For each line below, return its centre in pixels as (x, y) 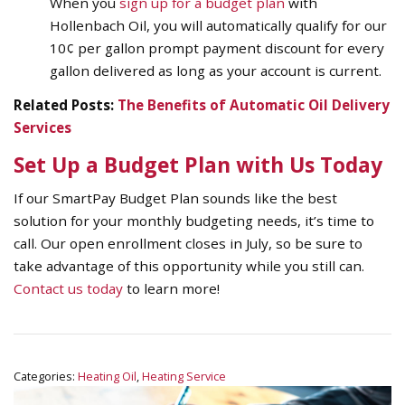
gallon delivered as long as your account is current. (216, 71)
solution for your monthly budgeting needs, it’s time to (194, 220)
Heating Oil (107, 377)
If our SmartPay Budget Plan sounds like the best (175, 198)
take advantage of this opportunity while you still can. (189, 265)
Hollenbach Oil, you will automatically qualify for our (218, 26)
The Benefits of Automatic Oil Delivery (254, 104)
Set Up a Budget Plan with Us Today (198, 164)
